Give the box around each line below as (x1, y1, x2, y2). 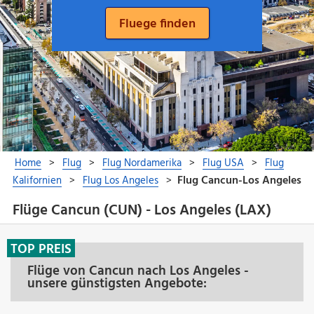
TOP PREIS (11, 238, 71, 260)
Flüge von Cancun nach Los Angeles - (27, 260, 249, 282)
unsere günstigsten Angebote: (27, 273, 207, 294)
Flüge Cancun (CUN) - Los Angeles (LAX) (12, 199, 271, 223)
